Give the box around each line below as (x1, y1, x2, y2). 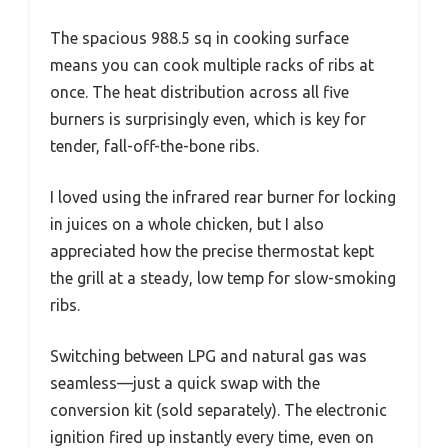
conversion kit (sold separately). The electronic (50, 400, 387, 419)
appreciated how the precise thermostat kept (50, 241, 374, 260)
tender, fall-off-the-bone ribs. (50, 136, 259, 155)
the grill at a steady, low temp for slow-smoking (50, 268, 396, 287)
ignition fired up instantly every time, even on (50, 427, 374, 446)
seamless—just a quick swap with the (50, 373, 320, 392)
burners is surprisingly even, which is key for (50, 109, 366, 128)
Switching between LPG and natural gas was (50, 346, 367, 365)
